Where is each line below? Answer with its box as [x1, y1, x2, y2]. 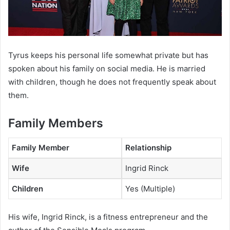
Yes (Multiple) [125, 183, 175, 194]
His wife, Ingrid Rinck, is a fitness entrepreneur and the [8, 212, 208, 222]
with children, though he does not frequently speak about [8, 77, 216, 87]
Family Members [8, 116, 103, 131]
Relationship [125, 142, 171, 152]
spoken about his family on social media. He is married [8, 64, 205, 74]
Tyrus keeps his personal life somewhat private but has [8, 50, 208, 61]
